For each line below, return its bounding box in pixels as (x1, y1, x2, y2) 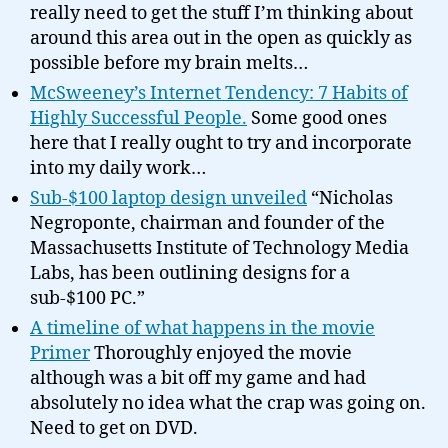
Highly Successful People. (30, 107, 247, 130)
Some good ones (247, 107, 387, 130)
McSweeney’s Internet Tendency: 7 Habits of (30, 82, 408, 105)
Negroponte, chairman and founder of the (30, 212, 385, 235)
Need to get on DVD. (30, 417, 198, 440)
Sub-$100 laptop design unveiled (30, 187, 307, 210)
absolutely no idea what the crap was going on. (30, 392, 426, 415)
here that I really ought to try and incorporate (30, 132, 412, 155)
